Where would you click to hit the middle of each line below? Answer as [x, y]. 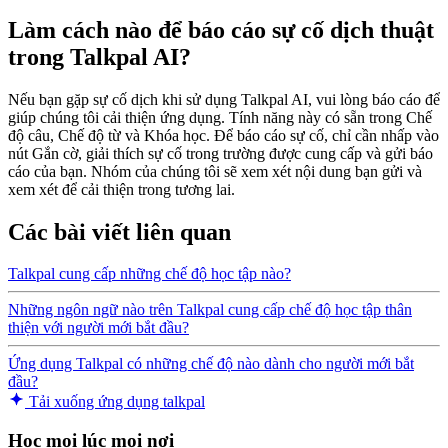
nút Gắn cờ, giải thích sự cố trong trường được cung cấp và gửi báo [220, 153]
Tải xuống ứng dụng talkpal [115, 402]
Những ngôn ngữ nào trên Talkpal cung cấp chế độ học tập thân [210, 310]
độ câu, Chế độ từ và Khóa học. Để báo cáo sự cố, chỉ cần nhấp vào [223, 135]
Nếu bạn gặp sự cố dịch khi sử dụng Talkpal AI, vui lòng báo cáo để [224, 99]
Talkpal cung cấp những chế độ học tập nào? [149, 274]
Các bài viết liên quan [119, 231]
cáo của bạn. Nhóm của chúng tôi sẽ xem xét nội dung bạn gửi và [215, 171]
